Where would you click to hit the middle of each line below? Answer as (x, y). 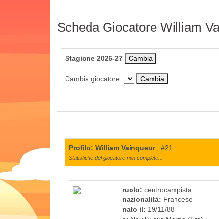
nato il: (134, 209)
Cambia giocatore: (94, 78)
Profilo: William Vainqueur (112, 147)
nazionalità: (142, 199)
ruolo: (132, 189)
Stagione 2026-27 (94, 58)
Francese (177, 199)
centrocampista (167, 189)
